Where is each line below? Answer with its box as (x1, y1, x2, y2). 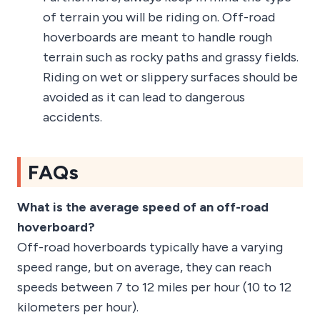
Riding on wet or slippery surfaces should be (43, 69, 298, 86)
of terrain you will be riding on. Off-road (43, 9, 275, 26)
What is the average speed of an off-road (17, 199, 269, 216)
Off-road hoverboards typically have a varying (17, 239, 283, 256)
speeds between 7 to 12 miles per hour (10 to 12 (17, 279, 291, 296)
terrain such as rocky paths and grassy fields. (43, 49, 299, 66)
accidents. (43, 109, 102, 126)
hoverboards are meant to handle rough (43, 29, 272, 46)
